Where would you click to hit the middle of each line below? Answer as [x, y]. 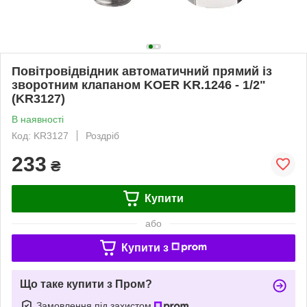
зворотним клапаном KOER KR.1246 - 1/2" [139, 85]
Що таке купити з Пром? [86, 284]
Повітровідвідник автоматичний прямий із [142, 71]
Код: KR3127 [40, 135]
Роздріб [102, 135]
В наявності [38, 119]
